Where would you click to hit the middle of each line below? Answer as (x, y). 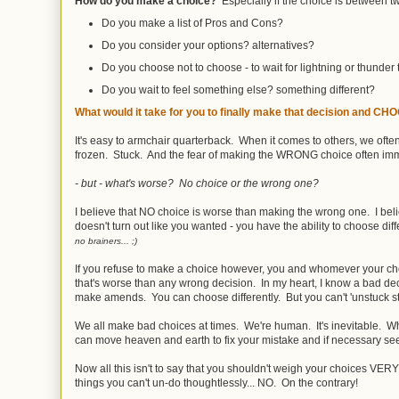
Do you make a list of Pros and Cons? (192, 23)
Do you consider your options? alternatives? (208, 45)
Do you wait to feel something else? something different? (238, 90)
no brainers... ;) (106, 241)
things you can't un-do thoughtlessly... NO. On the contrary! (216, 383)
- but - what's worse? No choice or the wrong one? (197, 183)
